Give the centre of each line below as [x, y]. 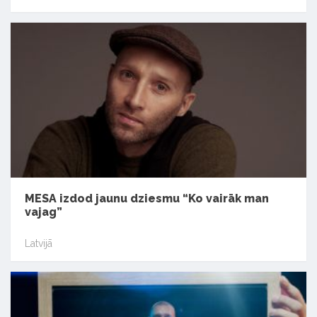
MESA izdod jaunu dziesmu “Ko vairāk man [147, 198]
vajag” [44, 212]
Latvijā [39, 243]
